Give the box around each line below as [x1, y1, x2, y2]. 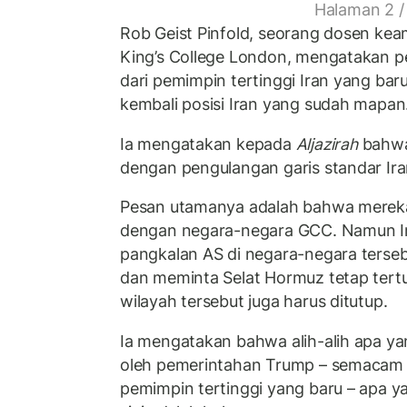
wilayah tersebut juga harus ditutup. [120, 292, 388, 312]
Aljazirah [295, 134, 358, 154]
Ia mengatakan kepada [120, 134, 296, 154]
